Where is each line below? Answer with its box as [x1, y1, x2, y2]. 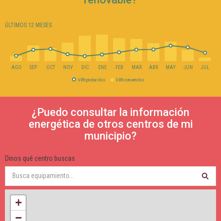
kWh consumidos [116, 77, 145, 82]
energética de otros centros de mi [28, 117, 193, 130]
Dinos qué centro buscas [5, 154, 75, 162]
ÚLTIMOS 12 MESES [5, 21, 52, 29]
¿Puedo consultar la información [32, 106, 189, 118]
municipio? [84, 129, 137, 142]
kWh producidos [78, 77, 106, 82]
